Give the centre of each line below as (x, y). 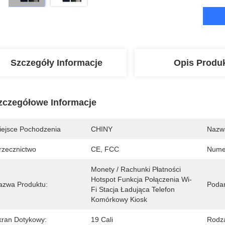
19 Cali (102, 219)
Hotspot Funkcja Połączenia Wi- (141, 179)
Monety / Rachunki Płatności (136, 169)
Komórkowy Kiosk (119, 199)
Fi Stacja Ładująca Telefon (133, 189)
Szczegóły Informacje (56, 63)
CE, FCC (105, 149)
